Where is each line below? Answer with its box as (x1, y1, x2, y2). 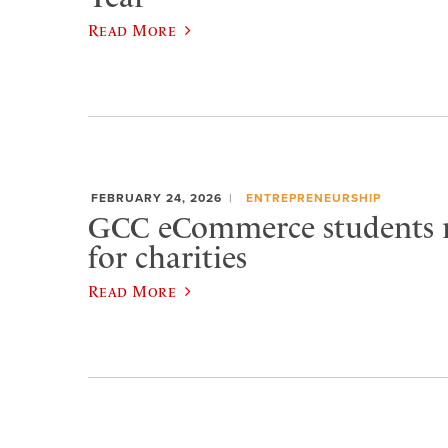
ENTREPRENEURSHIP (245, 191, 381, 206)
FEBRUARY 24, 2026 (91, 191, 222, 206)
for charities (88, 240, 247, 277)
